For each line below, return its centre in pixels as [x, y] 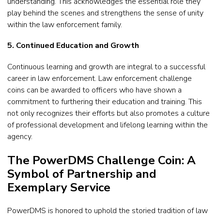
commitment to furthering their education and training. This [105, 102]
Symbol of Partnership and [82, 174]
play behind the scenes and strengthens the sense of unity [105, 13]
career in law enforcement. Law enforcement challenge [100, 79]
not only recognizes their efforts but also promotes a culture [108, 114]
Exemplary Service [60, 187]
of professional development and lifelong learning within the [108, 125]
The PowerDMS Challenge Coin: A [101, 160]
